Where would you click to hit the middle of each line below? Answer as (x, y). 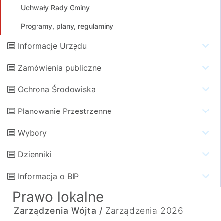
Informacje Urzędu (52, 46)
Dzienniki (35, 154)
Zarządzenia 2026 (144, 210)
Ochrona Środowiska (57, 89)
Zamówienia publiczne (59, 68)
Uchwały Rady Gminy (55, 8)
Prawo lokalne (58, 197)
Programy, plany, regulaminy (67, 26)
